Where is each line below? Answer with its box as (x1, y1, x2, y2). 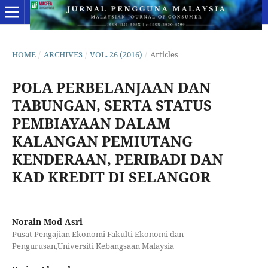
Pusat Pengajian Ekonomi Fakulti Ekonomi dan (11, 228, 184, 239)
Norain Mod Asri (11, 215, 83, 227)
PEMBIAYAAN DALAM (11, 112, 170, 133)
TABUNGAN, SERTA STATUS (11, 95, 212, 115)
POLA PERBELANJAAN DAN (11, 77, 211, 97)
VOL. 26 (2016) (90, 48, 143, 60)
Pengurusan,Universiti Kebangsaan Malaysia (11, 240, 174, 251)
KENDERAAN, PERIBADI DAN (11, 148, 223, 169)
